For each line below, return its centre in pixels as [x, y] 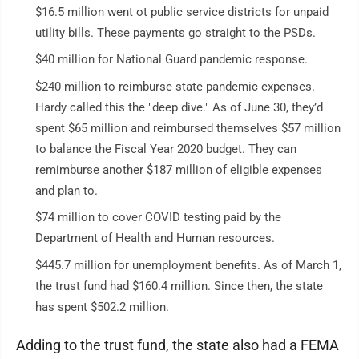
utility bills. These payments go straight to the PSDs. [175, 32]
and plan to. [67, 190]
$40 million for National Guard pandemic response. [171, 59]
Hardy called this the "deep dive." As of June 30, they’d [179, 107]
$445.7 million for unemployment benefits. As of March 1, [188, 265]
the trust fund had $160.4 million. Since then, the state [179, 286]
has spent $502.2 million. [102, 307]
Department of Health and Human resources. [155, 238]
